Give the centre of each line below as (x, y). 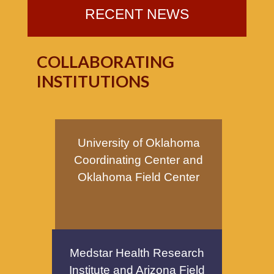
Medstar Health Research (137, 253)
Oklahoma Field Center (139, 177)
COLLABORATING (106, 61)
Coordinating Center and (139, 160)
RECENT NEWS (137, 14)
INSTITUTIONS (93, 81)
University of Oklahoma (139, 143)
